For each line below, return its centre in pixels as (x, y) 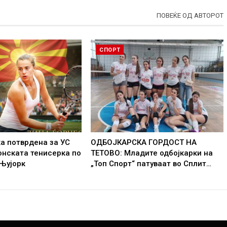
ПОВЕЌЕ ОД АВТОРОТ (190, 15)
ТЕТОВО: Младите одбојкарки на (152, 153)
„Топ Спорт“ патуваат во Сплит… (151, 164)
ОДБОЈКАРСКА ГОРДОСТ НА (144, 143)
